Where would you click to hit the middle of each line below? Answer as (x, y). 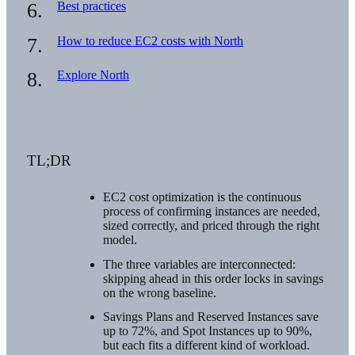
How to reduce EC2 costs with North (150, 40)
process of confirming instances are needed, (211, 211)
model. (120, 239)
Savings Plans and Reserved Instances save (210, 317)
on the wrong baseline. (159, 292)
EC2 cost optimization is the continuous (202, 197)
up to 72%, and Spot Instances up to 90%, (207, 331)
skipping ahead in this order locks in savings (213, 278)
